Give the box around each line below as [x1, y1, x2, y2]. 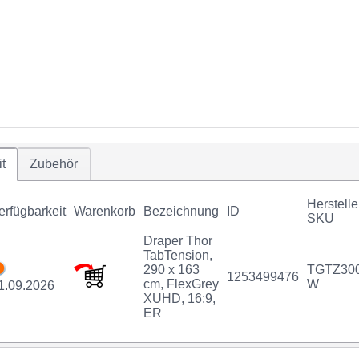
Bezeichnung [143, 204, 220, 218]
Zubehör [29, 156, 78, 171]
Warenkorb [74, 204, 136, 218]
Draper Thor [143, 233, 213, 248]
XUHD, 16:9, [143, 291, 216, 305]
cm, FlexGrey [143, 276, 220, 291]
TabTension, [143, 248, 213, 262]
